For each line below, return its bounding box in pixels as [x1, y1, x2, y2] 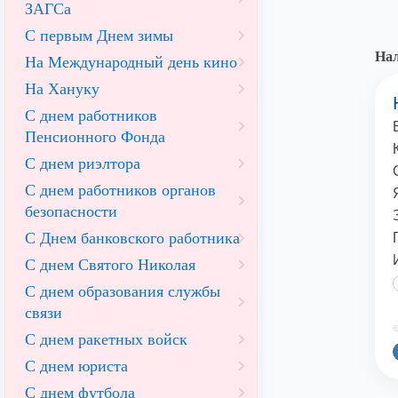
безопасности [25, 203, 117, 220]
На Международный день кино [25, 53, 237, 71]
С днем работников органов [25, 181, 216, 199]
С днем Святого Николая [25, 256, 195, 274]
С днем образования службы [25, 283, 220, 300]
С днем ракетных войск [25, 330, 187, 348]
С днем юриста [25, 357, 128, 375]
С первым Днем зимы [25, 27, 173, 44]
